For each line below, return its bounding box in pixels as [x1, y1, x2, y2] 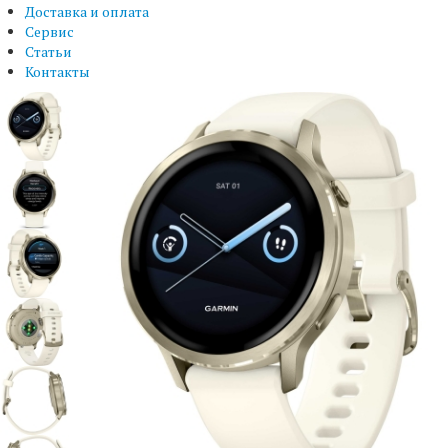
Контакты [25, 62, 90, 82]
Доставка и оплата [25, 2, 149, 22]
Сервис [25, 22, 74, 42]
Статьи [25, 42, 72, 62]
